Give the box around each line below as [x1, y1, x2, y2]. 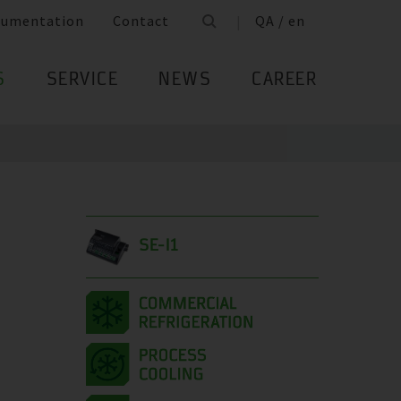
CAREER [252, 73, 317, 90]
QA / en [255, 12, 305, 30]
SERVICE [46, 73, 118, 90]
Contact [113, 12, 169, 30]
